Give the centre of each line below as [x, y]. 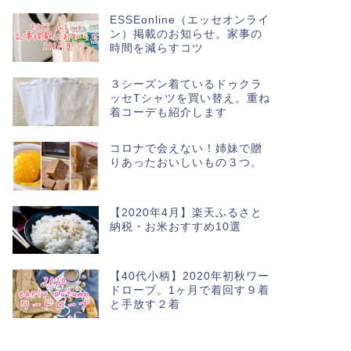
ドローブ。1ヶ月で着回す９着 [189, 291]
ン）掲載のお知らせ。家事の [186, 34]
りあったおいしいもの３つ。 [186, 162]
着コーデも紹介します [168, 112]
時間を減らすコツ [156, 48]
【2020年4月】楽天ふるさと [186, 212]
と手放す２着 [145, 305]
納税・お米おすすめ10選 [175, 226]
